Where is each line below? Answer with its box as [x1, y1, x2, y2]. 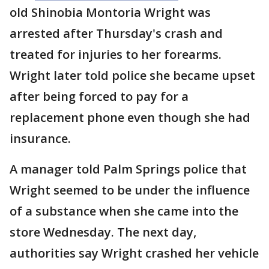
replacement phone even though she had [10, 109, 250, 126]
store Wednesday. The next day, [10, 224, 196, 241]
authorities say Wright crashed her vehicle [10, 245, 259, 262]
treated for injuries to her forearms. [10, 46, 222, 63]
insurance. [10, 130, 71, 147]
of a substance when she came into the [10, 203, 238, 220]
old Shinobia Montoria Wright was [10, 4, 211, 21]
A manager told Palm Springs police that [10, 161, 247, 178]
